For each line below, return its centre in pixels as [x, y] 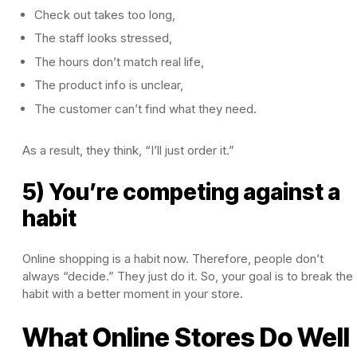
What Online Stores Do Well [186, 337]
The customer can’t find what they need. [145, 108]
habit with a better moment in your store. [133, 293]
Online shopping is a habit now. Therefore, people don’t [173, 258]
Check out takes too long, [105, 14]
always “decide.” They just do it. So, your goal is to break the [188, 276]
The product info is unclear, [109, 85]
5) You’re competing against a [181, 192]
